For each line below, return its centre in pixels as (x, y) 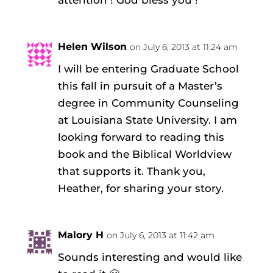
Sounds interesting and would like (150, 257)
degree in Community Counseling (148, 103)
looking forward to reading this (141, 137)
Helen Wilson (92, 46)
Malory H (80, 235)
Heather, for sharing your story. (140, 188)
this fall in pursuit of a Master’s (140, 86)
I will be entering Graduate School (148, 69)
